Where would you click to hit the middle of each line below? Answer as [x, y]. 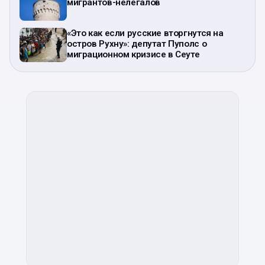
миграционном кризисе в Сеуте [133, 55]
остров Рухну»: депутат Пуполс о [137, 44]
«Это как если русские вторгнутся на [145, 33]
